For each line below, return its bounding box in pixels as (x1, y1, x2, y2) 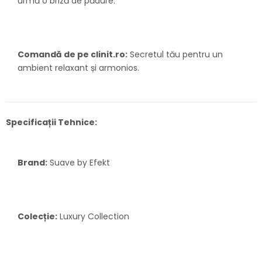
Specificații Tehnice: (6, 116, 97, 129)
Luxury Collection (57, 211, 129, 223)
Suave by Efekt (47, 157, 110, 169)
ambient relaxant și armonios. (18, 62, 139, 74)
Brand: (18, 157, 47, 169)
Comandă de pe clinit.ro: (18, 49, 127, 61)
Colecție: (18, 211, 57, 223)
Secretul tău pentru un (127, 49, 223, 61)
